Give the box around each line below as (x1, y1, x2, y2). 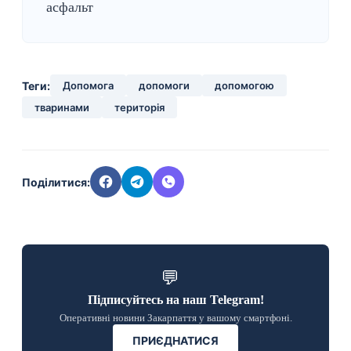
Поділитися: (22, 175, 90, 189)
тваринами (34, 101, 89, 114)
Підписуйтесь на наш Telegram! (87, 293, 264, 306)
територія (114, 101, 165, 114)
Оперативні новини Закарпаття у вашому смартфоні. (59, 312, 292, 324)
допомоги (139, 79, 190, 92)
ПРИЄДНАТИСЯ (132, 334, 219, 347)
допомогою (215, 79, 274, 92)
